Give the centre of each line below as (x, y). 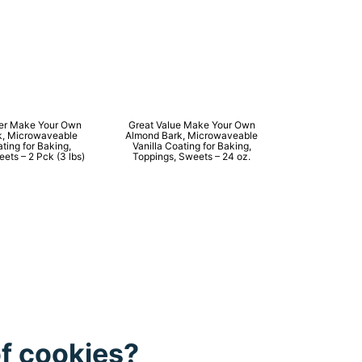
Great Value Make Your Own (192, 124)
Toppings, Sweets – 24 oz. (192, 156)
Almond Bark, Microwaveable (192, 135)
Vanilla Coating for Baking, (192, 145)
